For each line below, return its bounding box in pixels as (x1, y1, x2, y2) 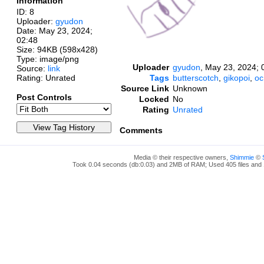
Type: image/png (16, 54, 79, 64)
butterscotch (173, 72, 219, 82)
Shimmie (229, 153, 254, 161)
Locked (139, 94, 169, 104)
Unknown (173, 83, 207, 93)
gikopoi (223, 72, 250, 82)
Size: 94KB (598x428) (16, 44, 98, 54)
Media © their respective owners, (133, 153, 230, 161)
